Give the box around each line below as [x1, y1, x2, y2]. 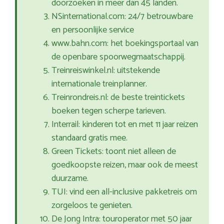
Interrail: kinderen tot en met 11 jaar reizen [51, 117, 198, 132]
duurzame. [51, 171, 88, 186]
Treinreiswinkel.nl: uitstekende [51, 63, 160, 78]
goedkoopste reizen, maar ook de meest [51, 157, 198, 173]
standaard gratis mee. [51, 130, 127, 146]
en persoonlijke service [51, 22, 134, 38]
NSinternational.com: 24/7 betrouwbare [51, 9, 193, 24]
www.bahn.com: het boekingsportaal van [51, 36, 198, 51]
